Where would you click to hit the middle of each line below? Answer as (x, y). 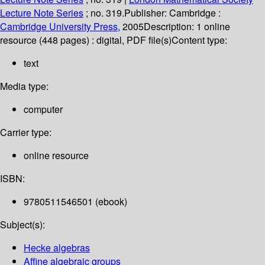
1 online (213, 27)
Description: (170, 27)
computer (43, 109)
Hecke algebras (57, 248)
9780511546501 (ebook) (75, 202)
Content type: (199, 40)
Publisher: (147, 13)
